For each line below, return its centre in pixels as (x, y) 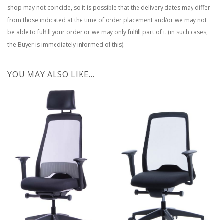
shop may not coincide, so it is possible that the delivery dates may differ (109, 7)
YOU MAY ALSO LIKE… (51, 74)
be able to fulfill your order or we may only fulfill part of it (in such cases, (108, 32)
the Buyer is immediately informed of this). (66, 44)
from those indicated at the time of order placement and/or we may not (107, 20)
